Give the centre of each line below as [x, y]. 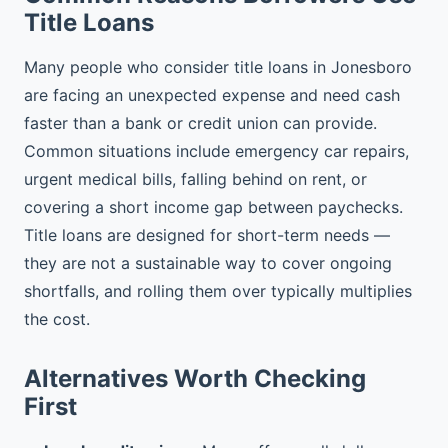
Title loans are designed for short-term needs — [207, 235]
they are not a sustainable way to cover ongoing [208, 263]
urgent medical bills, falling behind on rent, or [195, 179]
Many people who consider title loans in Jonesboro [218, 67]
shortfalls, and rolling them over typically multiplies [218, 291]
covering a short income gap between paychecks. [213, 207]
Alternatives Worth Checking [195, 378]
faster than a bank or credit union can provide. [200, 123]
